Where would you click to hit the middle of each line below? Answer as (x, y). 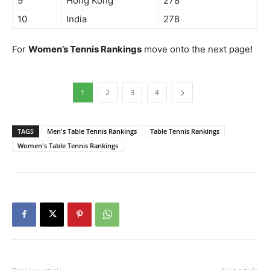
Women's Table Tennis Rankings (68, 145)
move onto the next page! (197, 49)
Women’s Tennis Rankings (85, 49)
